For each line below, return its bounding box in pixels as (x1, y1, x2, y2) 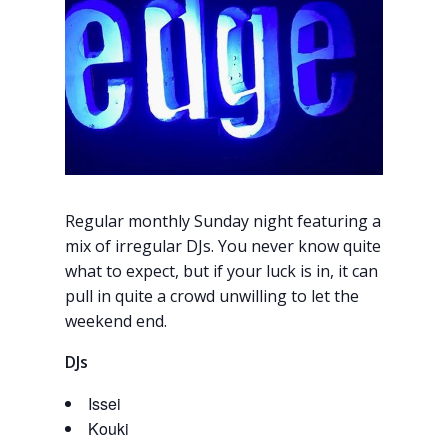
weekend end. (65, 309, 168, 332)
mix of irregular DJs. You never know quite (65, 234, 382, 257)
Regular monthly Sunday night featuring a (65, 209, 382, 232)
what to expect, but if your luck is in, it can (65, 259, 379, 282)
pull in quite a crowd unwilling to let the (65, 284, 360, 307)
